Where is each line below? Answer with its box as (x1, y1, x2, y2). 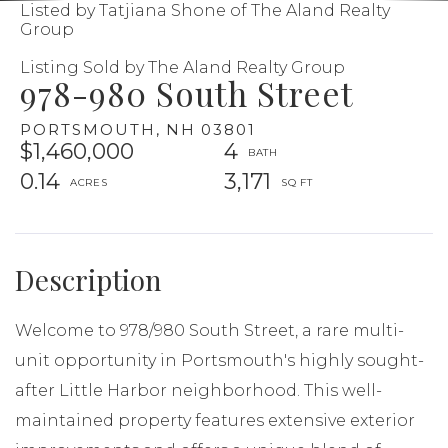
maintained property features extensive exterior (15, 410, 415, 430)
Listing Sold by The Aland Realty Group (20, 57, 345, 77)
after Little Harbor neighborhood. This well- (15, 380, 382, 400)
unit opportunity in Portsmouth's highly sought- (15, 350, 424, 370)
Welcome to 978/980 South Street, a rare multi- (15, 320, 404, 340)
